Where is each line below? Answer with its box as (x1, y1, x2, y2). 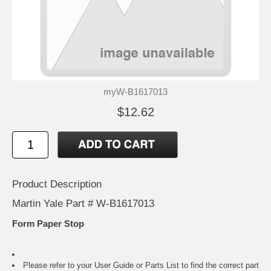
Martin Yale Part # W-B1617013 (12, 197, 154, 209)
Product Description (12, 178, 102, 190)
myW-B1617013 (103, 86, 168, 97)
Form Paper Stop (12, 218, 84, 229)
